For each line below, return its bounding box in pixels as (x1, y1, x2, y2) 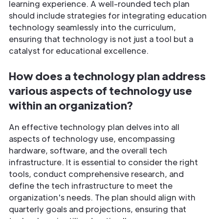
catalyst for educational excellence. (9, 45, 149, 56)
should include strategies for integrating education (9, 10, 207, 21)
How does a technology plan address (9, 68, 206, 83)
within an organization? (9, 97, 133, 112)
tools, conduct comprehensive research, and (9, 168, 184, 179)
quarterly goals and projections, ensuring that (9, 203, 186, 214)
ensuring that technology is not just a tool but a (9, 33, 193, 44)
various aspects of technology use (9, 83, 192, 97)
